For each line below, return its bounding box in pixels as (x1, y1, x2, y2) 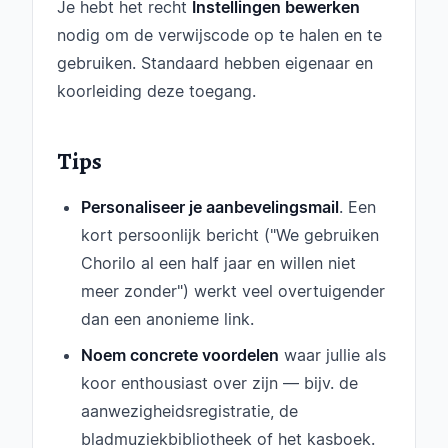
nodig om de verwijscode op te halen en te (57, 25, 382, 45)
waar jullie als (279, 345, 386, 365)
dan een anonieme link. (81, 309, 254, 329)
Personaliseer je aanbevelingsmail (81, 197, 339, 217)
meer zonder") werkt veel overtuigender (81, 281, 385, 301)
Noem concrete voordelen (81, 345, 279, 365)
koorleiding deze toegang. (57, 81, 256, 101)
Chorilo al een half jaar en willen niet (81, 253, 356, 273)
